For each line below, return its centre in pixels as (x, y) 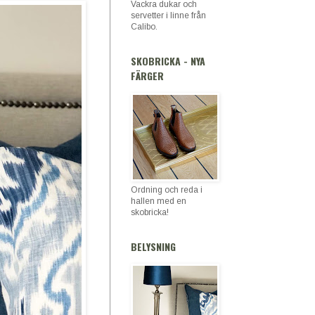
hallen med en (159, 201)
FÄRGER (147, 76)
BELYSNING (153, 246)
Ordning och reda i (167, 190)
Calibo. (144, 27)
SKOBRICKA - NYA (168, 61)
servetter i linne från (168, 15)
